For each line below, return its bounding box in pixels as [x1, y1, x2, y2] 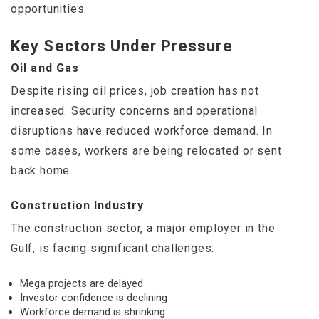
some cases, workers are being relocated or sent [11, 144, 282, 158]
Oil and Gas [11, 61, 80, 75]
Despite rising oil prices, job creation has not [11, 84, 259, 98]
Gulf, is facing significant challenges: [11, 241, 215, 256]
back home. [11, 164, 73, 178]
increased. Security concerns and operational [11, 104, 258, 118]
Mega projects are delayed [20, 277, 143, 291]
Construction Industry [11, 199, 145, 213]
